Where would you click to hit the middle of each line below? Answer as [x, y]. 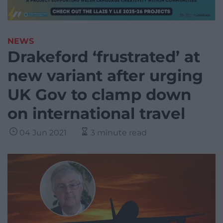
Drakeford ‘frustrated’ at [104, 57]
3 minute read [119, 133]
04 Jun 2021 [43, 133]
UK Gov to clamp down [99, 95]
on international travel [96, 114]
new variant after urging [105, 76]
